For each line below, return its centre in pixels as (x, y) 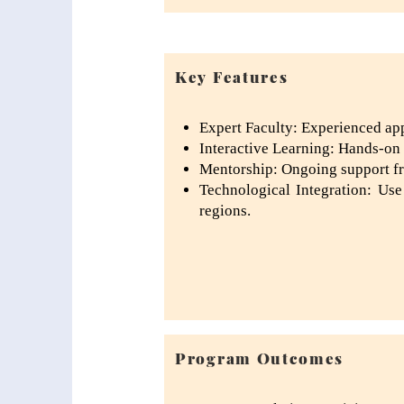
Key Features (232, 77)
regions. (225, 211)
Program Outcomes (260, 358)
